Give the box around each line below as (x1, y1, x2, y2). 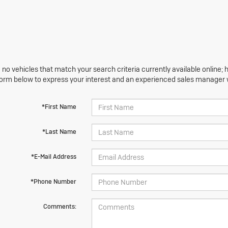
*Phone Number (30, 178, 76, 186)
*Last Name (42, 128, 76, 136)
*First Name (41, 103, 76, 111)
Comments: (43, 203, 76, 211)
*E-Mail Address (31, 153, 76, 161)
